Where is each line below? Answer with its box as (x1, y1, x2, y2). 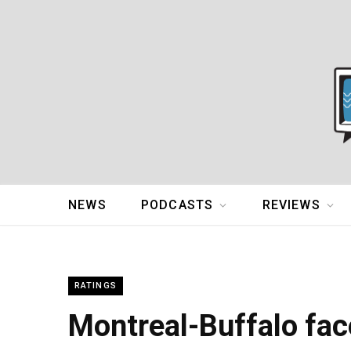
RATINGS (74, 280, 117, 291)
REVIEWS (262, 197, 320, 213)
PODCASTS (140, 197, 214, 213)
